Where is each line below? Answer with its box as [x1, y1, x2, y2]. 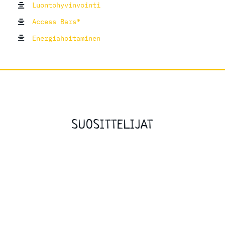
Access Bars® [32, 17, 80, 26]
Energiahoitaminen [32, 33, 100, 43]
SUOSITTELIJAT [72, 117, 153, 133]
